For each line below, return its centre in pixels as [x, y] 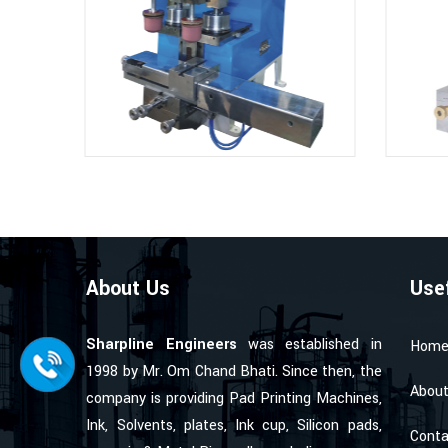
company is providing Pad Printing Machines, [234, 398]
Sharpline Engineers [161, 344]
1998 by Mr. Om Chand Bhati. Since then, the [234, 371]
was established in [309, 344]
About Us [128, 288]
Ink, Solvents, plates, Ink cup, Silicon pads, [234, 425]
